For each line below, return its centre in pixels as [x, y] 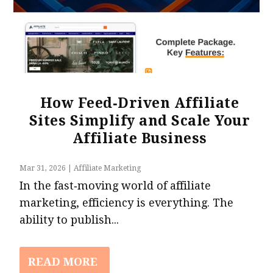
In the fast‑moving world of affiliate [115, 186]
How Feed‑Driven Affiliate [140, 104]
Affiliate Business [140, 139]
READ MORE [63, 262]
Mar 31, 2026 [43, 168]
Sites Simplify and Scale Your [140, 121]
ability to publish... [69, 220]
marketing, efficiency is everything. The [127, 203]
